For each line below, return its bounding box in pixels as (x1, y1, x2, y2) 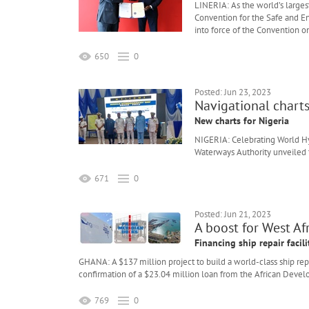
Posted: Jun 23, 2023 (195, 86, 271, 99)
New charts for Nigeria (195, 114, 289, 128)
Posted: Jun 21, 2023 (195, 208, 271, 221)
